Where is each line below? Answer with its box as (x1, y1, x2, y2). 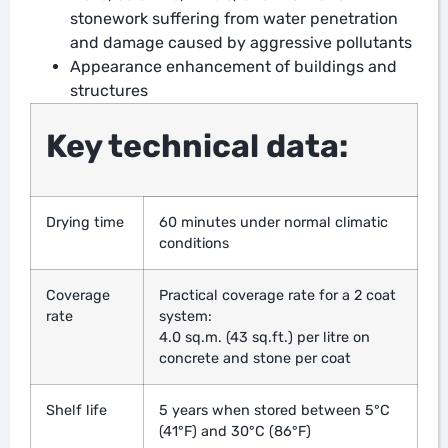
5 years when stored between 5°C (159, 401, 390, 419)
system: (159, 307, 212, 325)
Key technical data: (46, 126, 348, 165)
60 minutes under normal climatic (159, 213, 388, 231)
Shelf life (46, 401, 107, 419)
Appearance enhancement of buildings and (70, 56, 397, 76)
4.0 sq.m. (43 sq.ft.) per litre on (159, 328, 370, 346)
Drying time (46, 213, 124, 231)
